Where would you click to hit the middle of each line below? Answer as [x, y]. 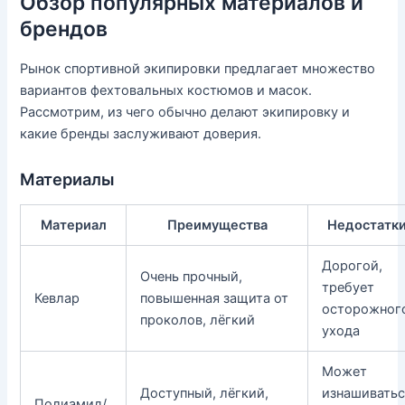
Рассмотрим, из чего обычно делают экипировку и [185, 112]
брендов [64, 29]
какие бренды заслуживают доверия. [141, 133]
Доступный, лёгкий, [205, 393]
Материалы [68, 179]
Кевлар [57, 298]
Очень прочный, [192, 276]
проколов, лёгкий [198, 320]
